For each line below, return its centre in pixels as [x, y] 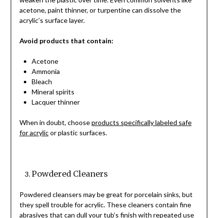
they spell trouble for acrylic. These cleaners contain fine [105, 205]
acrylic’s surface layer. [52, 20]
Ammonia [45, 72]
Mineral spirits [53, 92]
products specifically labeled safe [141, 123]
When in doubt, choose [55, 123]
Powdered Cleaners [70, 174]
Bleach [42, 82]
